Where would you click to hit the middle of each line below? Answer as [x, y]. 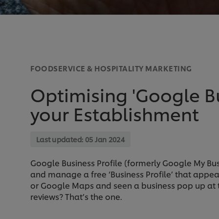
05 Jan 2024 [105, 139]
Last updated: [61, 139]
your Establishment [115, 113]
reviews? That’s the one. [76, 197]
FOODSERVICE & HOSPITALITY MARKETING [111, 68]
